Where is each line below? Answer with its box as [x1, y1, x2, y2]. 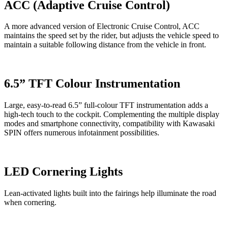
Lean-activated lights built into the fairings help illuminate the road [4, 189, 216, 198]
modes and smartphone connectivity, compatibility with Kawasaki [4, 119, 215, 128]
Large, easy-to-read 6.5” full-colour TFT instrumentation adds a [4, 101, 208, 110]
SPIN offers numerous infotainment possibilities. [4, 128, 159, 137]
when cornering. [4, 198, 56, 207]
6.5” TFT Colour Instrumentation [4, 77, 180, 91]
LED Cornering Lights [4, 165, 123, 179]
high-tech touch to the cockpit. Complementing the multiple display [4, 110, 219, 119]
